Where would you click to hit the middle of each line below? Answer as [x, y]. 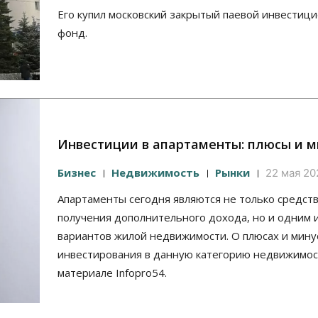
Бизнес [77, 173]
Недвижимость [155, 173]
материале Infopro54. [112, 273]
